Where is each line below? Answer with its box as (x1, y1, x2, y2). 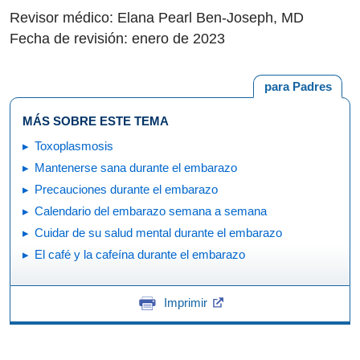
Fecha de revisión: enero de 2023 (10, 31, 225, 47)
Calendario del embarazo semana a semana (35, 203, 267, 218)
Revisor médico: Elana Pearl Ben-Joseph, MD (10, 10, 304, 26)
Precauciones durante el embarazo (35, 182, 218, 196)
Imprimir (163, 296, 207, 309)
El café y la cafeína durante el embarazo (35, 247, 245, 261)
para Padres (264, 80, 332, 93)
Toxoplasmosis (35, 138, 113, 153)
